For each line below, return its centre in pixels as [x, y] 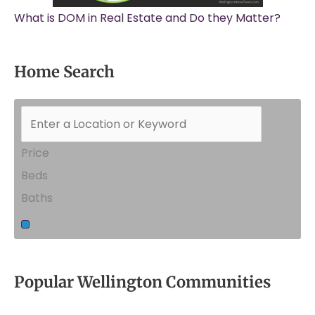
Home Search [64, 72]
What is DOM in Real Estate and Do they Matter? [147, 18]
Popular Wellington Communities [142, 282]
